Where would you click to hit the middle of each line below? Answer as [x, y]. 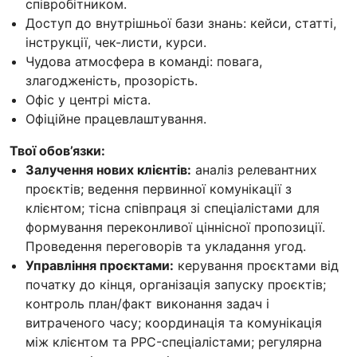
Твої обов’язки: [57, 151]
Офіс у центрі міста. [88, 100]
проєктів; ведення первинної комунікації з [159, 189]
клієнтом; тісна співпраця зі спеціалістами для [173, 208]
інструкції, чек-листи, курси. [116, 43]
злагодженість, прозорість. [112, 81]
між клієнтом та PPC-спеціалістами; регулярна [174, 342]
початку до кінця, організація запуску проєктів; [176, 285]
